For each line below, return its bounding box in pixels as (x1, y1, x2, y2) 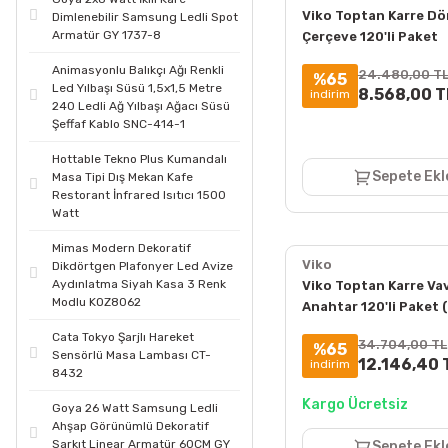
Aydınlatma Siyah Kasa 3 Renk (52, 277, 226, 291)
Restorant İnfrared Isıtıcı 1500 (52, 188, 226, 202)
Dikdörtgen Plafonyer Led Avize (52, 259, 233, 273)
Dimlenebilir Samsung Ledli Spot (52, 10, 238, 24)
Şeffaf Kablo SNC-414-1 (52, 117, 185, 131)
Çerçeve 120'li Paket (301, 29, 438, 44)
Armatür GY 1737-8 (52, 28, 161, 42)
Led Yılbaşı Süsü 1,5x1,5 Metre (52, 81, 222, 95)
